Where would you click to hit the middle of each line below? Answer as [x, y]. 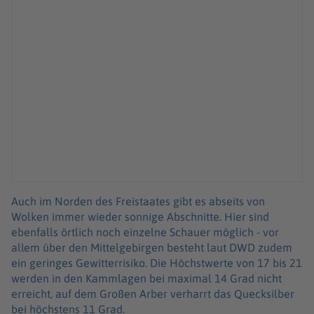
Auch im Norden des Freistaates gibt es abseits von [138, 202]
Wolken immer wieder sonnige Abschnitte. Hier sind [140, 217]
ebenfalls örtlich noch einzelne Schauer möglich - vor [145, 232]
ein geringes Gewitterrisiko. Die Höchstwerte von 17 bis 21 [157, 263]
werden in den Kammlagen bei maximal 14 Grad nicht [146, 279]
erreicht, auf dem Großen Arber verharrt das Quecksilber [153, 294]
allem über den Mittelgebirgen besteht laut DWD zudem [152, 248]
